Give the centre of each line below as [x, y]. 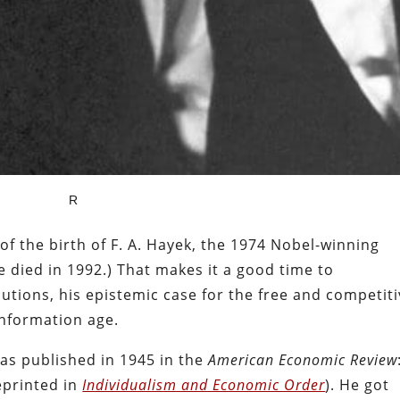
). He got [358, 384]
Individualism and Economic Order [204, 384]
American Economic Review [303, 359]
